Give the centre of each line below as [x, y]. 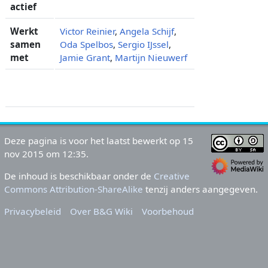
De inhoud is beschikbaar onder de [79, 176]
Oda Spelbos [86, 44]
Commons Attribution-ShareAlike [73, 189]
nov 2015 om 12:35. [46, 153]
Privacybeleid [32, 211]
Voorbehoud [168, 211]
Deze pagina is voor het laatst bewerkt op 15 [98, 140]
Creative [171, 176]
